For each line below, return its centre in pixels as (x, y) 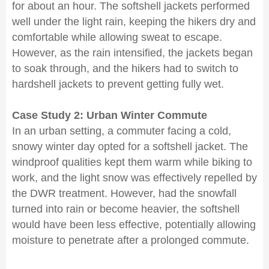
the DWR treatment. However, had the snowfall (124, 193)
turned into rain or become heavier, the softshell (126, 209)
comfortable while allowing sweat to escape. (117, 37)
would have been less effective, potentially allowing (134, 225)
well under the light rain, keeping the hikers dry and (134, 22)
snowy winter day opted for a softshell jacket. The (130, 147)
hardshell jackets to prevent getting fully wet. (118, 84)
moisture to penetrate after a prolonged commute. (131, 240)
